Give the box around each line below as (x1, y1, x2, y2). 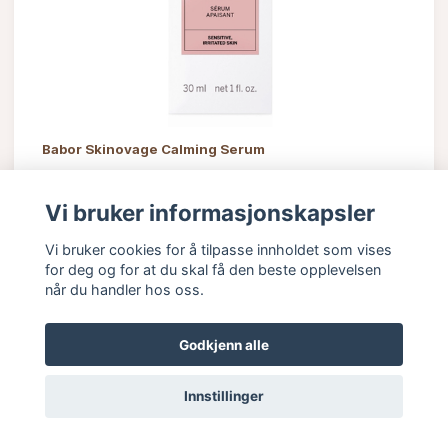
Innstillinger (184, 388, 264, 405)
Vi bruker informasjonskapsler (44, 199, 375, 227)
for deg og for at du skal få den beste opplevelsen (44, 260, 381, 278)
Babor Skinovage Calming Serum (42, 140, 265, 157)
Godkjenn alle (179, 336, 269, 353)
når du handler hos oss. (44, 280, 204, 298)
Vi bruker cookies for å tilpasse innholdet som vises (44, 240, 392, 258)
